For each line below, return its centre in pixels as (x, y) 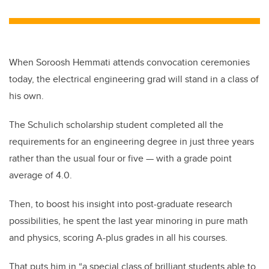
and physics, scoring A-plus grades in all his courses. (118, 237)
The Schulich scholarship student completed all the (116, 125)
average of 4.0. (41, 175)
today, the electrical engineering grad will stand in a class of (134, 79)
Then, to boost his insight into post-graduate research (121, 204)
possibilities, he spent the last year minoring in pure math (128, 221)
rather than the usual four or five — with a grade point (120, 158)
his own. (26, 96)
